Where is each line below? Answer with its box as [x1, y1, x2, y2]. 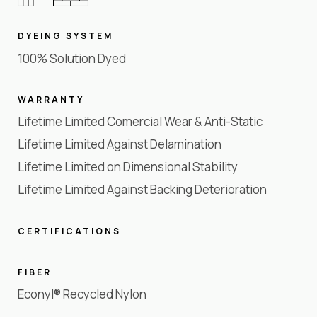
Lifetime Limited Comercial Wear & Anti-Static [18, 113, 263, 130]
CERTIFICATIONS [18, 224, 121, 237]
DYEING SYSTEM [18, 30, 113, 42]
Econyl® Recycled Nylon [18, 286, 146, 303]
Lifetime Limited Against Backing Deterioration [18, 181, 267, 198]
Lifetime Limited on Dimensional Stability [18, 158, 238, 175]
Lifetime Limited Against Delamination [18, 136, 221, 153]
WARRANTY [18, 93, 84, 105]
